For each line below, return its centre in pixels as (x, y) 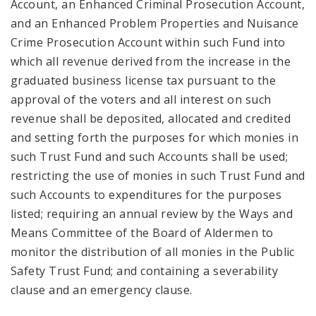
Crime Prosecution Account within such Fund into (148, 42)
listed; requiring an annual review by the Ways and (152, 213)
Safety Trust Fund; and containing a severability (145, 271)
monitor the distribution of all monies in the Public (153, 251)
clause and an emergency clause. (102, 290)
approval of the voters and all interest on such (141, 99)
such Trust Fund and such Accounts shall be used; (150, 156)
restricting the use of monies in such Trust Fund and (158, 175)
